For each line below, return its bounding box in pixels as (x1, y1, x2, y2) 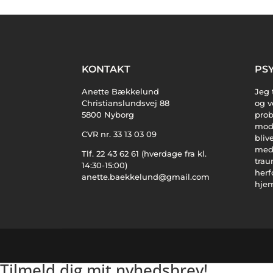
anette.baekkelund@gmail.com (82, 171, 210, 182)
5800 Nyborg (82, 109, 135, 119)
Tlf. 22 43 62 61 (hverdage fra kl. (82, 148, 207, 158)
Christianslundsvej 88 (82, 97, 170, 108)
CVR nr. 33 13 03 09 (82, 129, 157, 139)
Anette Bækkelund (82, 86, 160, 96)
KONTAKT (82, 63, 131, 75)
